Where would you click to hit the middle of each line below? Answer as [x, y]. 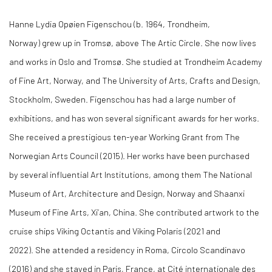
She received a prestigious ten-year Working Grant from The [124, 136]
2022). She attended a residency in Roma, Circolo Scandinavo [127, 249]
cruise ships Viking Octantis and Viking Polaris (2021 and [115, 230]
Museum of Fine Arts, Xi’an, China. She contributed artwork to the [134, 212]
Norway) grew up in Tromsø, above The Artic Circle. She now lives [133, 42]
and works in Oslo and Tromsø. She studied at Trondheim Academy [136, 61]
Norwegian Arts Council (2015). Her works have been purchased [129, 155]
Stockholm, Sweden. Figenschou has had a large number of [122, 99]
